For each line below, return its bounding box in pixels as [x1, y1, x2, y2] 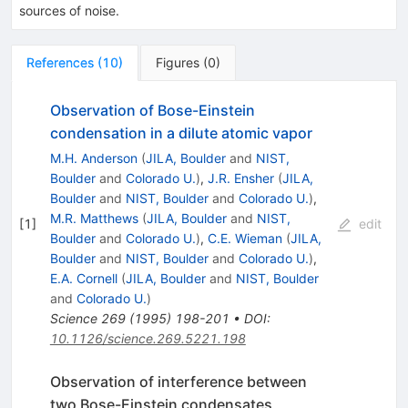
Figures [156, 54, 199, 70]
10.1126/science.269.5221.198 [49, 330, 246, 346]
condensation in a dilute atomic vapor [49, 123, 312, 142]
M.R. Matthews [49, 209, 138, 226]
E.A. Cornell [49, 270, 117, 286]
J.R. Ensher [207, 169, 274, 186]
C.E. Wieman [207, 229, 282, 246]
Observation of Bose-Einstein [49, 100, 255, 119]
